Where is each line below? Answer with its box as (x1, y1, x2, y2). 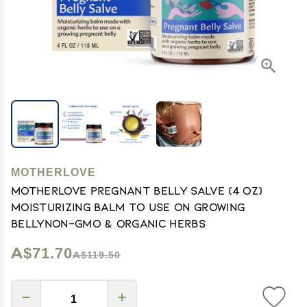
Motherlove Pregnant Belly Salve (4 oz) (11, 184, 262, 197)
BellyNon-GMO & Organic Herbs (11, 217, 206, 230)
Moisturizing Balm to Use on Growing (11, 200, 245, 213)
